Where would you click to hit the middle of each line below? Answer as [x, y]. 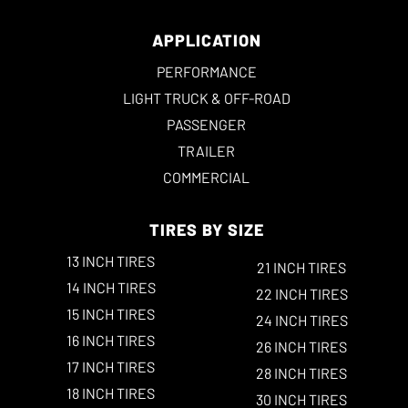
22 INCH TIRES [301, 293]
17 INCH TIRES [111, 366]
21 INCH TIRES [302, 267]
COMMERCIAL [207, 177]
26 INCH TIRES [302, 346]
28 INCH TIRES [302, 372]
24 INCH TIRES [301, 320]
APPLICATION [206, 40]
